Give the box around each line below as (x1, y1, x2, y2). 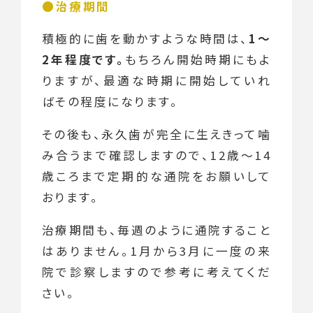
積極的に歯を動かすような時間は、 (41, 30, 249, 48)
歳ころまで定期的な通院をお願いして (41, 168, 272, 185)
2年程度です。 (41, 51, 126, 68)
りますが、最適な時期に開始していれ (41, 72, 272, 89)
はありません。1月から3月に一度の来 (41, 242, 272, 259)
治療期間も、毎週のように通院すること (41, 221, 272, 238)
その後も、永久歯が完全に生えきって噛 (41, 126, 272, 143)
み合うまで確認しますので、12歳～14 (41, 147, 272, 164)
